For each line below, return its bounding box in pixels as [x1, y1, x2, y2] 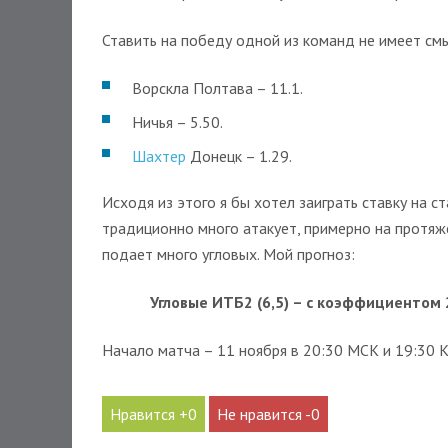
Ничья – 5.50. [132, 112, 223, 132]
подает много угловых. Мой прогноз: [102, 244, 355, 264]
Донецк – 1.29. [186, 146, 292, 166]
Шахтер [132, 146, 186, 166]
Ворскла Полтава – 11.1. [132, 78, 303, 98]
